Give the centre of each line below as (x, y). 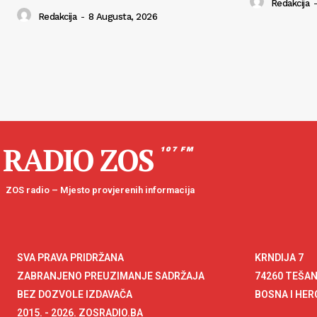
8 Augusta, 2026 (122, 16)
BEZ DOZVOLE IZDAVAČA (75, 295)
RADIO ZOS (78, 160)
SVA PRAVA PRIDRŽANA (70, 258)
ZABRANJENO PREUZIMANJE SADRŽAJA (111, 276)
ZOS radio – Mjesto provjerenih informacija (100, 190)
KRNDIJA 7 (279, 258)
